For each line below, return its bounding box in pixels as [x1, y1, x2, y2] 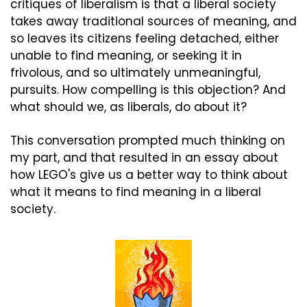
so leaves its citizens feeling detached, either [10, 30, 279, 47]
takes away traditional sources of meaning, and [10, 13, 297, 30]
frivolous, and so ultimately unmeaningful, [10, 64, 260, 82]
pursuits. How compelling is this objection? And [10, 82, 286, 99]
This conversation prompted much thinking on [10, 132, 285, 149]
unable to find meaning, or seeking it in [10, 47, 242, 64]
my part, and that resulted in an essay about [10, 149, 278, 167]
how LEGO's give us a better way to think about [10, 167, 288, 184]
